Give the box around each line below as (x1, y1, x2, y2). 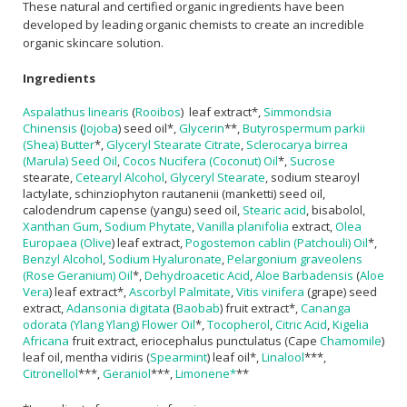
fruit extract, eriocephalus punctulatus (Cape (69, 333, 320, 350)
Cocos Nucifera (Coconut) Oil (123, 153, 278, 170)
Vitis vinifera (236, 283, 304, 301)
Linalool (262, 349, 304, 366)
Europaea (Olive (23, 234, 112, 252)
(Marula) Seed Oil (23, 153, 117, 170)
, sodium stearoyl (265, 169, 360, 186)
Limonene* (175, 365, 236, 382)
